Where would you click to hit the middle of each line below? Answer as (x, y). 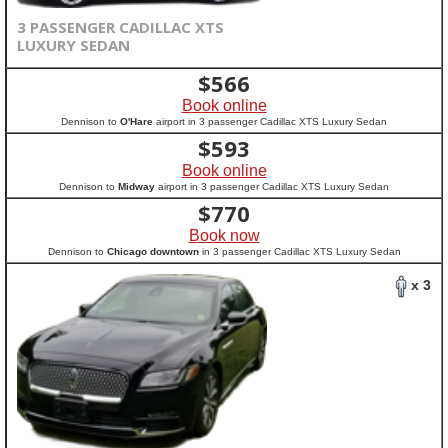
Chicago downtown (152, 251)
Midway (136, 186)
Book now (224, 235)
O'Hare (136, 121)
